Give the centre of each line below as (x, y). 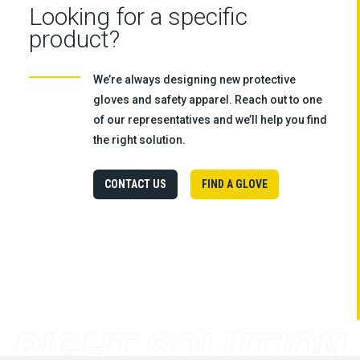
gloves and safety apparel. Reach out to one (207, 100)
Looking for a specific (138, 17)
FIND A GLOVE (234, 184)
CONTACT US (135, 184)
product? (74, 39)
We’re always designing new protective (194, 80)
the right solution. (139, 140)
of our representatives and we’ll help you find (210, 120)
